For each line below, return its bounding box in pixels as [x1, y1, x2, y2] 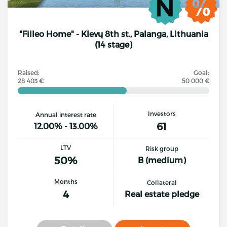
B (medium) [137, 155, 186, 165]
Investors [147, 109, 176, 117]
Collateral [146, 179, 177, 186]
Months [54, 177, 78, 185]
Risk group [145, 145, 178, 152]
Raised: [18, 68, 40, 76]
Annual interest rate [35, 111, 96, 118]
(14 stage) [95, 40, 132, 49]
